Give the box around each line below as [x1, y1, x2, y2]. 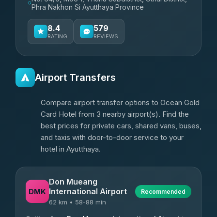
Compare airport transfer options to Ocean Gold [41, 98, 200, 107]
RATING [47, 33, 67, 40]
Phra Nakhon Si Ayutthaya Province [31, 3, 144, 11]
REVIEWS [93, 33, 118, 40]
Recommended [141, 187, 186, 195]
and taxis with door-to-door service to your [41, 133, 184, 142]
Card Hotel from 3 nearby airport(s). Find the [41, 109, 189, 119]
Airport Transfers [35, 72, 116, 83]
